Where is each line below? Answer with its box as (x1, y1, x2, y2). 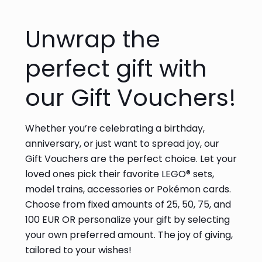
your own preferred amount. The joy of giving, (25, 227, 233, 242)
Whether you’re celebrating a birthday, (25, 121, 205, 135)
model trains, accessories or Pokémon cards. (25, 182, 231, 196)
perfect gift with (25, 51, 207, 85)
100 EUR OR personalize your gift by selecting (25, 212, 230, 226)
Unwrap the (25, 22, 160, 56)
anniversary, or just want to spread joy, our (25, 136, 219, 150)
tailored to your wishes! (25, 243, 132, 257)
